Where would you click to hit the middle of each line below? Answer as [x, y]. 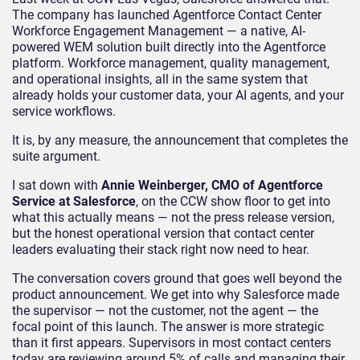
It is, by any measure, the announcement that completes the [180, 141]
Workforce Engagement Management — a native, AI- [159, 31]
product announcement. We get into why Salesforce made [176, 295]
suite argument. [56, 157]
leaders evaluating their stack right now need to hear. [161, 250]
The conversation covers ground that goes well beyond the [177, 279]
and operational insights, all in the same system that [160, 80]
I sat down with [57, 186]
